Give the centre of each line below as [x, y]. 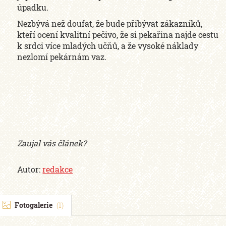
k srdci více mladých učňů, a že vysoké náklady [108, 46]
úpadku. [33, 7]
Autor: [30, 169]
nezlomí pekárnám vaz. [62, 57]
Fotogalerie [34, 205]
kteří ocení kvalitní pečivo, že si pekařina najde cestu [118, 35]
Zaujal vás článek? [52, 143]
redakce [58, 169]
